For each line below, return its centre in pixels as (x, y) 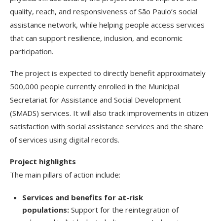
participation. (32, 51)
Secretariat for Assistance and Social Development (95, 99)
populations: (46, 209)
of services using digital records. (65, 139)
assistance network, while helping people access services (107, 24)
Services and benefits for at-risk (83, 197)
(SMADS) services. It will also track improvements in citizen (109, 113)
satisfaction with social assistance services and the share (107, 126)
